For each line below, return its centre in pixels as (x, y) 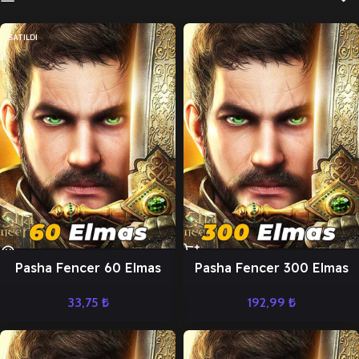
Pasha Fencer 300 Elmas (271, 268)
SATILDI (23, 37)
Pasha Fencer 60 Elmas (88, 268)
